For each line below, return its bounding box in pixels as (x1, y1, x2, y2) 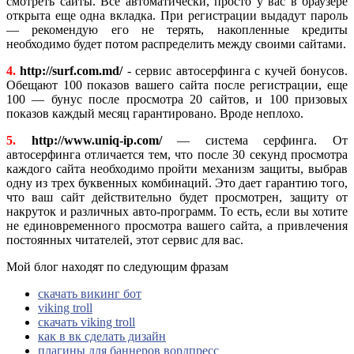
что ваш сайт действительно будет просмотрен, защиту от (6, 190, 348, 205)
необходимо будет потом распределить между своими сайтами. (6, 37, 346, 51)
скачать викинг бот (38, 287, 141, 301)
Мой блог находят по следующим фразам (6, 260, 228, 274)
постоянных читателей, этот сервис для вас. (6, 233, 243, 247)
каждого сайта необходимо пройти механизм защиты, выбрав (6, 162, 348, 176)
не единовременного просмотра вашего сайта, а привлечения (6, 219, 348, 233)
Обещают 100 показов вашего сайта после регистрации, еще (6, 78, 348, 92)
